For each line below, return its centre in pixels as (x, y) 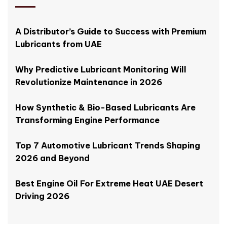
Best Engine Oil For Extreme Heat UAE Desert (109, 183)
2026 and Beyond (52, 158)
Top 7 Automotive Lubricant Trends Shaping (108, 145)
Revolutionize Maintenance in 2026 (89, 82)
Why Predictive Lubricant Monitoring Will (101, 69)
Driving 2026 (42, 196)
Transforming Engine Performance (87, 120)
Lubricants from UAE (59, 44)
